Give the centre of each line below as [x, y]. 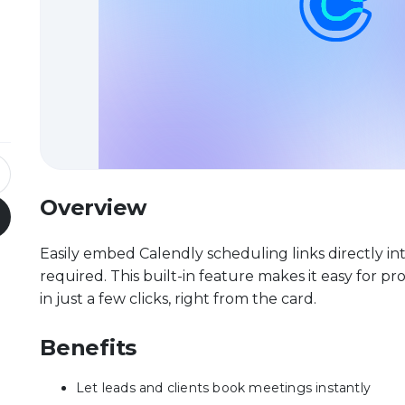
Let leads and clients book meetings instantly [223, 388]
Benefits [89, 348]
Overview [94, 207]
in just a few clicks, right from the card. [178, 299]
